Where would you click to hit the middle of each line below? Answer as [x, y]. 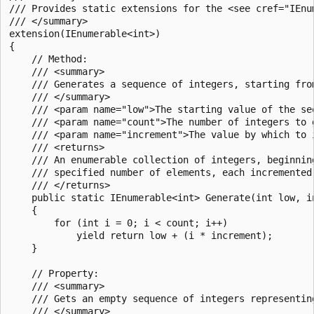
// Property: [54, 273]
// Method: [48, 59]
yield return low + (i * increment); [141, 235]
